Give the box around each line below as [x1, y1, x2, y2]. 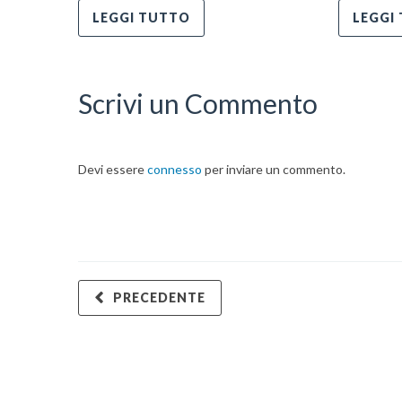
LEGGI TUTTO [92, 9, 190, 25]
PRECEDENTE [113, 289, 205, 305]
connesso [147, 161, 202, 177]
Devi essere [78, 161, 147, 177]
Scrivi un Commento [78, 86, 318, 119]
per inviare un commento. [202, 161, 345, 177]
